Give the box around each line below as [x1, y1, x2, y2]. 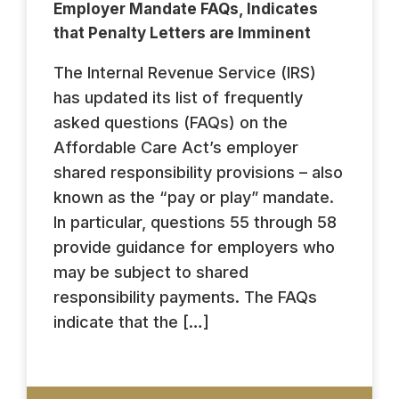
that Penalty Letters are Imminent [53, 23, 311, 42]
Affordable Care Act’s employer [53, 137, 298, 157]
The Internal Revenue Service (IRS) [53, 62, 316, 82]
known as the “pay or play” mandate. [53, 187, 334, 207]
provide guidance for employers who [53, 237, 335, 256]
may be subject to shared [53, 262, 248, 281]
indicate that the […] [53, 312, 209, 331]
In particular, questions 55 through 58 [53, 212, 337, 232]
